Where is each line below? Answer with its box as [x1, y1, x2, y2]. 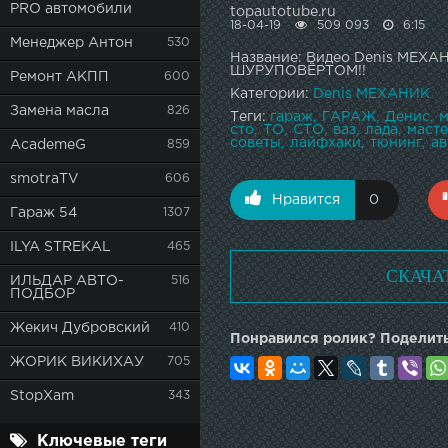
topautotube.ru [230, 5, 336, 18]
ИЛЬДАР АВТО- [10, 275, 124, 287]
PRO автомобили [10, 3, 132, 15]
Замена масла [10, 105, 109, 117]
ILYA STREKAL [10, 241, 111, 253]
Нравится [272, 193, 340, 206]
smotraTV [10, 173, 79, 185]
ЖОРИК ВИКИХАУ [10, 356, 144, 368]
